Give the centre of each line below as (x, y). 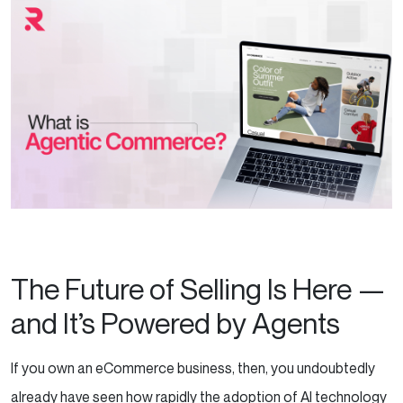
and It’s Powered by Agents (175, 322)
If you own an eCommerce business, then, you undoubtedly (193, 367)
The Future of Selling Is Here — (198, 288)
